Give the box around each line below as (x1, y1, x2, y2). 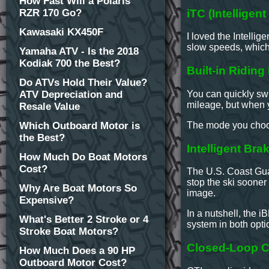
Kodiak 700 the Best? (19, 58, 120, 69)
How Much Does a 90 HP (19, 245, 135, 256)
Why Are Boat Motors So (19, 183, 137, 194)
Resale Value (19, 101, 80, 112)
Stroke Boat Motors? (19, 226, 118, 237)
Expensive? (19, 195, 74, 206)
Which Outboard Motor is (19, 120, 140, 131)
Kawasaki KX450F (19, 26, 103, 38)
